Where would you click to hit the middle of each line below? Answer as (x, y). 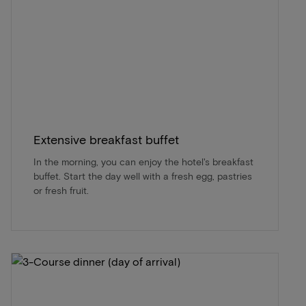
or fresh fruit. (61, 190)
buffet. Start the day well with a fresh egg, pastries (143, 176)
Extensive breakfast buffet (106, 139)
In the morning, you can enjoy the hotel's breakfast (143, 161)
